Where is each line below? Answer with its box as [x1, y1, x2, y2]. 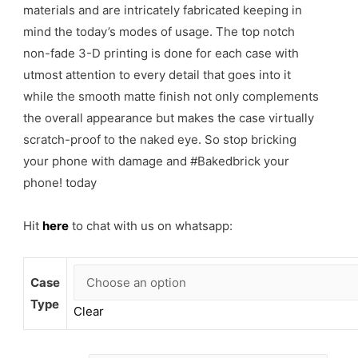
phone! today [23, 175, 97, 191]
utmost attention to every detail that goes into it [23, 67, 292, 83]
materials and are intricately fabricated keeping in [23, 2, 303, 18]
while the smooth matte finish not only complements [23, 89, 320, 105]
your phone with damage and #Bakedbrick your [23, 153, 290, 169]
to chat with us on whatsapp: [69, 217, 233, 233]
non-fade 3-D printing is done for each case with [23, 46, 300, 62]
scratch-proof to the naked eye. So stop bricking [23, 132, 297, 148]
